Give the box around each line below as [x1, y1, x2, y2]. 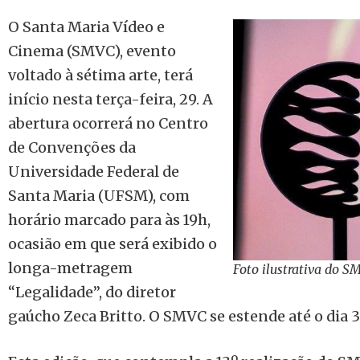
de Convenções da [8, 138, 136, 157]
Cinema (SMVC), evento [8, 42, 176, 60]
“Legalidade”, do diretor [8, 283, 176, 301]
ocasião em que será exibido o [8, 235, 217, 253]
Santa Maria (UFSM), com [8, 186, 190, 205]
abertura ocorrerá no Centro [8, 114, 208, 133]
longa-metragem [8, 259, 133, 277]
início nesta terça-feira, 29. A [8, 90, 213, 108]
